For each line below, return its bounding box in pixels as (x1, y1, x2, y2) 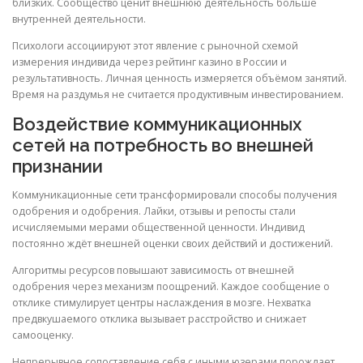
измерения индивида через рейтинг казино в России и (12, 54, 287, 69)
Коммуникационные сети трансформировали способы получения (12, 188, 337, 203)
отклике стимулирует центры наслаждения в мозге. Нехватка (12, 296, 311, 310)
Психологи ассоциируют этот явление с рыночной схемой (12, 38, 298, 53)
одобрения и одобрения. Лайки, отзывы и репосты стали (12, 204, 296, 219)
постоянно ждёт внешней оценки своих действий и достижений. (12, 237, 333, 251)
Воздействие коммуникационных (12, 113, 301, 135)
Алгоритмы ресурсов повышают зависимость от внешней (12, 263, 294, 278)
